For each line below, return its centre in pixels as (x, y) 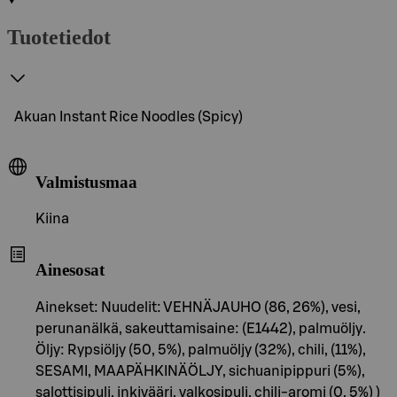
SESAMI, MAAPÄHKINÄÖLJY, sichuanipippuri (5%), (200, 371)
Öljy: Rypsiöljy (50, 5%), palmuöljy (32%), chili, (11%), (201, 350)
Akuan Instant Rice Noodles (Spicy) (128, 117)
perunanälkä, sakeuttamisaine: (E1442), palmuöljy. (201, 328)
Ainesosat (70, 269)
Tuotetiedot (59, 37)
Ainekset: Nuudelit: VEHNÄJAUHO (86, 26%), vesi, (198, 307)
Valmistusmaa (86, 182)
